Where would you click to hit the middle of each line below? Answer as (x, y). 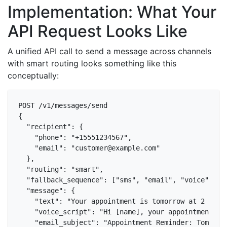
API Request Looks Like (98, 31)
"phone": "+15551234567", (75, 137)
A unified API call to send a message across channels (109, 51)
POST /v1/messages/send (63, 105)
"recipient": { (51, 127)
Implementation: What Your (112, 12)
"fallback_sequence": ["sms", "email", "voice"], (118, 180)
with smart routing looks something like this (92, 63)
